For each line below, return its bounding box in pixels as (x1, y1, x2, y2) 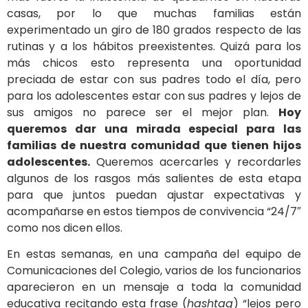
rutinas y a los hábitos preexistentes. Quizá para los (7, 38, 301, 54)
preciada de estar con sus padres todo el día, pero (7, 71, 301, 87)
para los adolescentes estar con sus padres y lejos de (7, 87, 301, 104)
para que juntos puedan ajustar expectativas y (7, 186, 301, 203)
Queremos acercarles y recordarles (90, 153, 301, 170)
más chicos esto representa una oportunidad (7, 54, 301, 71)
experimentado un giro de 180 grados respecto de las (7, 21, 301, 38)
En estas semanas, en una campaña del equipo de (7, 245, 301, 262)
